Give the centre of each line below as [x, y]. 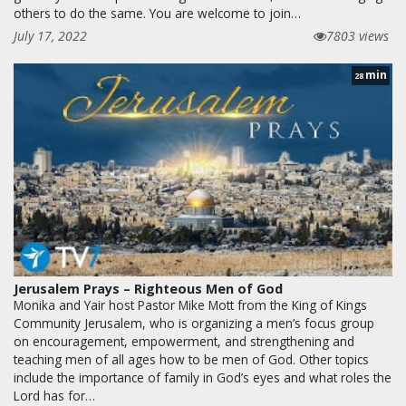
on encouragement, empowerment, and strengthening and [184, 342]
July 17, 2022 [50, 36]
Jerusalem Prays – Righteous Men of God [148, 289]
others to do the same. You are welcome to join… [157, 14]
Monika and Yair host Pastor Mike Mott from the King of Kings [190, 305]
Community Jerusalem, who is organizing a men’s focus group [194, 324]
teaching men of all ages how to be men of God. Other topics [191, 360]
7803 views [358, 36]
